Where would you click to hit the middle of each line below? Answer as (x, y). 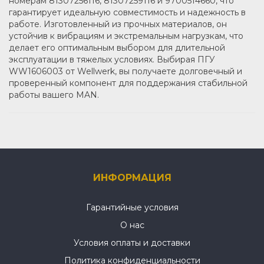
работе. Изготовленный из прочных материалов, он (118, 24)
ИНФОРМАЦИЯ (132, 177)
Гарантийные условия (132, 207)
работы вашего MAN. (54, 95)
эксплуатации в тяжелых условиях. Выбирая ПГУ (112, 59)
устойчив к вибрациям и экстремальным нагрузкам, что (126, 36)
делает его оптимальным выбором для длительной (117, 47)
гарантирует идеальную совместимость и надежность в (127, 12)
